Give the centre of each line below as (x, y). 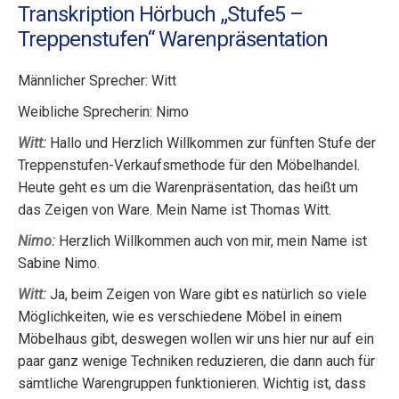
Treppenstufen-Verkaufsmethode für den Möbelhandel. (189, 165)
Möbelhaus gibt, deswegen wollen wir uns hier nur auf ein (196, 339)
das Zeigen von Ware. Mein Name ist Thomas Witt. (175, 210)
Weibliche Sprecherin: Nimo (103, 112)
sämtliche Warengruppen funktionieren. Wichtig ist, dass (192, 383)
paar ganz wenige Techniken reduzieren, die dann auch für (196, 361)
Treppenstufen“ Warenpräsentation (173, 39)
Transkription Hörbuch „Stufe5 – (160, 14)
